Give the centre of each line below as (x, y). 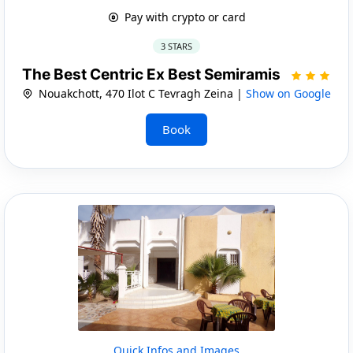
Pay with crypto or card (183, 17)
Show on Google (288, 93)
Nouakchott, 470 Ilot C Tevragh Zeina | (141, 93)
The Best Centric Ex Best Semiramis (153, 74)
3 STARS (176, 46)
